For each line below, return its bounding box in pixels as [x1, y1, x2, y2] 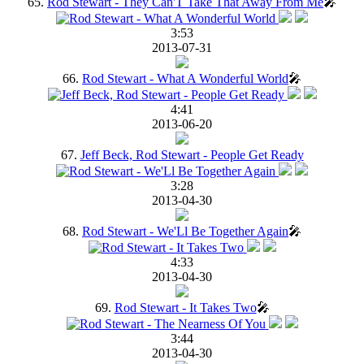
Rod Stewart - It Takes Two [114, 300, 257, 314]
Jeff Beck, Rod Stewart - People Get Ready [80, 147, 304, 162]
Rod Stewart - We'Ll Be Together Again [82, 223, 288, 238]
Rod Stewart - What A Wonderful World [82, 71, 288, 85]
